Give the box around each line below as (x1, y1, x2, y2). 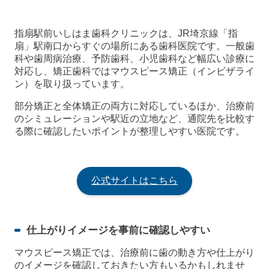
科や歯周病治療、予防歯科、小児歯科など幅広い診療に (14, 53, 255, 64)
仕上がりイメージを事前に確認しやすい (26, 224, 210, 236)
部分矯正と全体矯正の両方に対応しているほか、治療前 (14, 101, 255, 112)
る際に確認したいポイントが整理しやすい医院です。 (14, 126, 245, 137)
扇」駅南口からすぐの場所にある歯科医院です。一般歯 (14, 41, 255, 52)
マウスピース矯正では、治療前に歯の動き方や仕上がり (14, 247, 255, 258)
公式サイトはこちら (91, 175, 178, 186)
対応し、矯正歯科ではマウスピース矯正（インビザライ (14, 66, 255, 77)
